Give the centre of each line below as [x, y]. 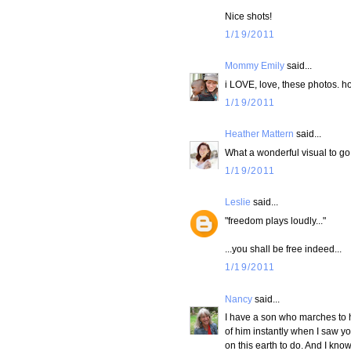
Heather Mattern [259, 134]
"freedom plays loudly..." [275, 221]
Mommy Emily [255, 66]
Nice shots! [248, 16]
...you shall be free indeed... [283, 249]
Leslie [238, 202]
